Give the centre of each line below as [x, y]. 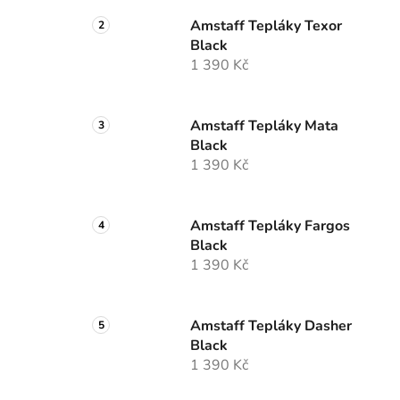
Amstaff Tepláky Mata [264, 126]
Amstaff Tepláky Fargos [270, 226]
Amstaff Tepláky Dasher [271, 326]
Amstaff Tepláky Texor [266, 26]
